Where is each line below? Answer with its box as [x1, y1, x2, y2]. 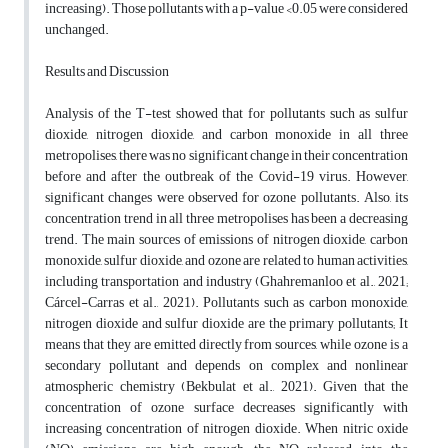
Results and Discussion [45, 58, 169, 86]
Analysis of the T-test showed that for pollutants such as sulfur [45, 100, 408, 128]
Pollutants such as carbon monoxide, [203, 289, 408, 317]
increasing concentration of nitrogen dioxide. [45, 415, 301, 443]
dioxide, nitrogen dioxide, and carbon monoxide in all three [45, 121, 408, 149]
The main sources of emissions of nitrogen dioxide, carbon [81, 226, 409, 254]
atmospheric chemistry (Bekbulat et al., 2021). [45, 373, 317, 401]
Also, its [363, 184, 408, 212]
